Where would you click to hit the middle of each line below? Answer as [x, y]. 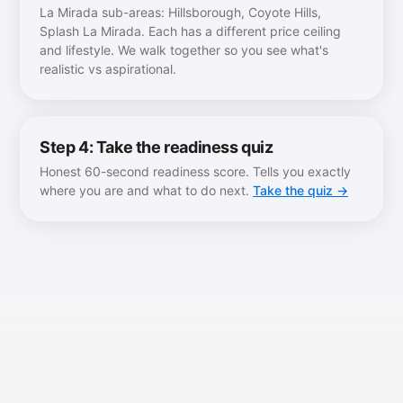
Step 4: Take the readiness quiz [157, 147]
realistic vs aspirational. [108, 69]
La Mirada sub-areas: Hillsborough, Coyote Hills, [180, 12]
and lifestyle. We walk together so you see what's [184, 50]
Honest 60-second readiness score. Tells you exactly [195, 171]
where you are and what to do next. [146, 190]
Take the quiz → [300, 190]
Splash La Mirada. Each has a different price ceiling [190, 31]
